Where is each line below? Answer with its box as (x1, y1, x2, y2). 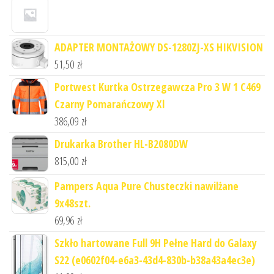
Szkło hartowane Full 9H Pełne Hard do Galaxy (54, 235, 257, 251)
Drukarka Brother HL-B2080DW (54, 136, 188, 152)
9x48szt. (54, 196, 91, 211)
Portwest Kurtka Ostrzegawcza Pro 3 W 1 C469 (54, 80, 261, 95)
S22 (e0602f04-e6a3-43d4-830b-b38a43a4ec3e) (54, 253, 255, 268)
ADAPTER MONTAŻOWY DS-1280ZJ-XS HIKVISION (54, 40, 263, 55)
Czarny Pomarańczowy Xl (54, 97, 165, 112)
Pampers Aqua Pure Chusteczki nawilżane (54, 179, 239, 194)
